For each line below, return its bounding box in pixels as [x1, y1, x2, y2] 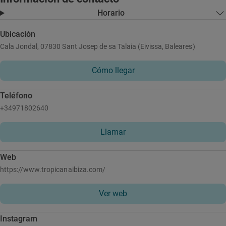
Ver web [99, 189, 127, 198]
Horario [97, 8, 125, 18]
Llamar [100, 127, 126, 137]
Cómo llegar [91, 66, 135, 75]
